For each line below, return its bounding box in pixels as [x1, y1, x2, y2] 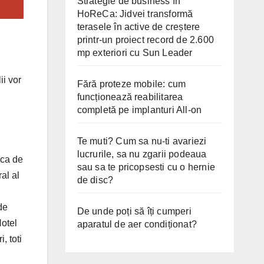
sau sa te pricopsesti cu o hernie [77, 161, 216, 172]
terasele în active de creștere [77, 21, 200, 32]
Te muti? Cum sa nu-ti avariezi [77, 136, 207, 146]
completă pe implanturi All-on [77, 104, 202, 115]
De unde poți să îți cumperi [77, 206, 192, 216]
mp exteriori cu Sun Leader [77, 47, 193, 58]
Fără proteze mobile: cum [77, 78, 186, 89]
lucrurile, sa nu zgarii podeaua [77, 148, 207, 159]
